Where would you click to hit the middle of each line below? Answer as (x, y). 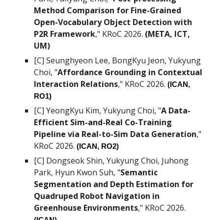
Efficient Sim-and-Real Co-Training (103, 122)
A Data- (176, 110)
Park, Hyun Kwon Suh (74, 172)
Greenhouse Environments (86, 208)
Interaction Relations (76, 84)
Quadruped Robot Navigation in (97, 196)
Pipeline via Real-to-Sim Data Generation (115, 134)
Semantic (139, 172)
